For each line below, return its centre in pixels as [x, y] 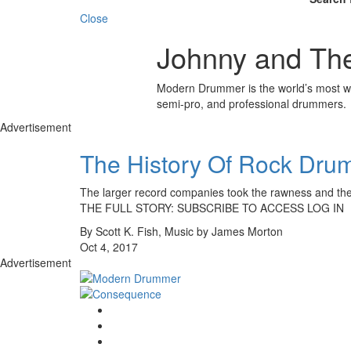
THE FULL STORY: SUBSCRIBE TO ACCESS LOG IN [212, 207]
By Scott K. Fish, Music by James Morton [181, 231]
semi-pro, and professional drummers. [251, 103]
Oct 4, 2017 [109, 246]
